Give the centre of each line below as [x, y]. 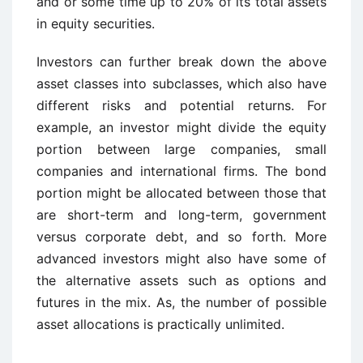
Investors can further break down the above [181, 62]
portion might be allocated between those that [181, 193]
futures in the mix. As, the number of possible [181, 302]
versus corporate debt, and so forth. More [181, 237]
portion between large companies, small [181, 149]
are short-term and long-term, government [181, 215]
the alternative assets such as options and [181, 280]
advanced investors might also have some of [181, 258]
